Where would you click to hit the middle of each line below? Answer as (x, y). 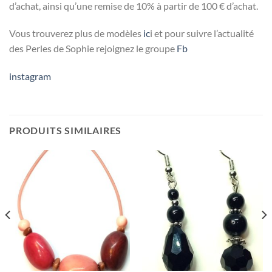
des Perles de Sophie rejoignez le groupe (93, 49)
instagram (30, 76)
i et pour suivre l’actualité (202, 33)
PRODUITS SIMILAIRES (66, 131)
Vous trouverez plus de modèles (76, 33)
